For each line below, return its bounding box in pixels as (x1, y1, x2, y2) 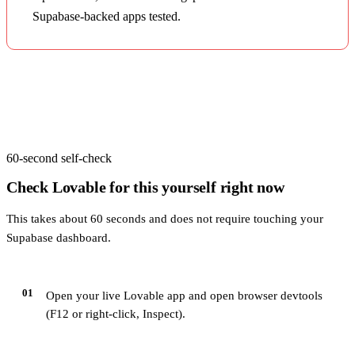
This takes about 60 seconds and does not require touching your (6, 212, 323, 226)
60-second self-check (6, 151, 112, 165)
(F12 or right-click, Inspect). (46, 307, 185, 321)
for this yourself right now (105, 177, 284, 196)
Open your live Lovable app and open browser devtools (46, 289, 323, 303)
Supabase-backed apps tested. (32, 9, 181, 23)
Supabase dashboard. (6, 231, 111, 245)
